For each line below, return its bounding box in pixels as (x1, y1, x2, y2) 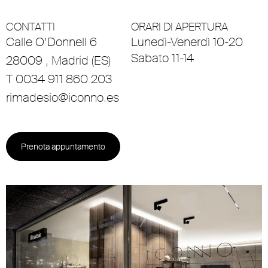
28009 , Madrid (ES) (6, 53, 111, 68)
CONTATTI (6, 20, 55, 34)
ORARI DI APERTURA (131, 20, 228, 34)
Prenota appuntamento (21, 141, 105, 152)
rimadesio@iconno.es (6, 90, 119, 105)
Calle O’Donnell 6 (6, 34, 97, 50)
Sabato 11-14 (131, 50, 194, 66)
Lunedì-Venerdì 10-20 (131, 34, 243, 50)
